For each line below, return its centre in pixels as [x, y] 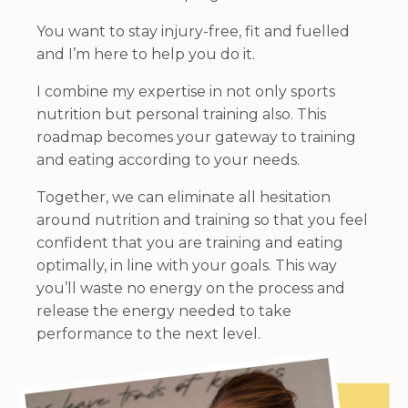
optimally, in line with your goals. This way [187, 266]
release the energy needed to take [164, 311]
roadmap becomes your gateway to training [196, 138]
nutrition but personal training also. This [181, 115]
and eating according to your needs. [168, 160]
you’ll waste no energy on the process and [191, 289]
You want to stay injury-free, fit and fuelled [193, 32]
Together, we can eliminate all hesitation [184, 198]
